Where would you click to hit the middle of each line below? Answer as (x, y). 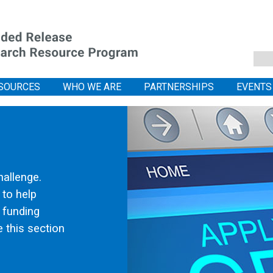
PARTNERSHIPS (179, 87)
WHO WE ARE (92, 87)
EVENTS (254, 87)
